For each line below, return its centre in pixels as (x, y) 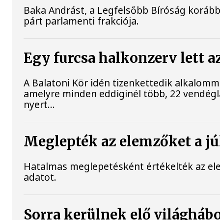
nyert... (40, 104)
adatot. (40, 177)
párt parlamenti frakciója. (82, 21)
